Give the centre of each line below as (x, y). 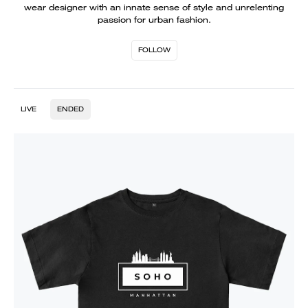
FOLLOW (154, 50)
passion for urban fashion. (154, 20)
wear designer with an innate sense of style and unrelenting (154, 7)
